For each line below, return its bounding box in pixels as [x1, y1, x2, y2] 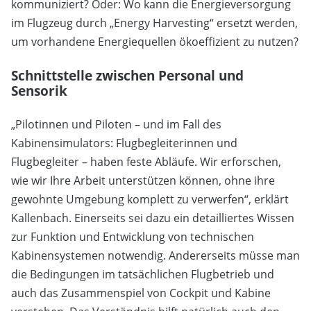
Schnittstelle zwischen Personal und [11, 67, 244, 85]
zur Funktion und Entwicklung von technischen [11, 229, 254, 245]
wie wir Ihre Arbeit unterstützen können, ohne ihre [11, 173, 275, 189]
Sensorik [11, 82, 67, 100]
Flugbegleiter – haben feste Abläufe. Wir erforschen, [11, 154, 281, 170]
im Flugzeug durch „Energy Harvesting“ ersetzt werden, [11, 15, 298, 31]
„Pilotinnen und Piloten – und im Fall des [11, 117, 221, 133]
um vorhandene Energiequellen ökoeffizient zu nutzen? [11, 34, 299, 50]
